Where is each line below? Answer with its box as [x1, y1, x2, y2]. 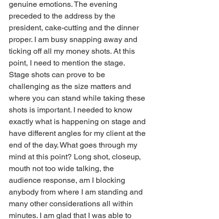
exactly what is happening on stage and [9, 116, 148, 126]
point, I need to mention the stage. [9, 58, 127, 67]
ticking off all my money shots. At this [9, 46, 137, 56]
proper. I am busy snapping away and [9, 34, 139, 44]
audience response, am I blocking [9, 175, 127, 185]
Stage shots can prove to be [9, 69, 107, 79]
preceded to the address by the [9, 11, 117, 21]
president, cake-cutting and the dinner [9, 22, 141, 32]
